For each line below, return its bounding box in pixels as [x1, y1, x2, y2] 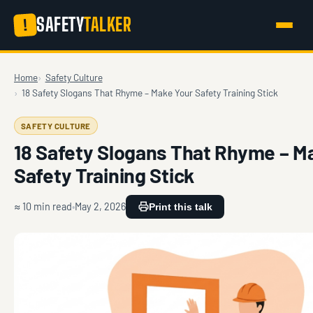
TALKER [84, 13, 132, 36]
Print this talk [148, 201, 212, 212]
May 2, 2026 [75, 201, 126, 213]
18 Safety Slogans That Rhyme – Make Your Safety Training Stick [21, 86, 278, 99]
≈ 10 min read [14, 201, 72, 213]
